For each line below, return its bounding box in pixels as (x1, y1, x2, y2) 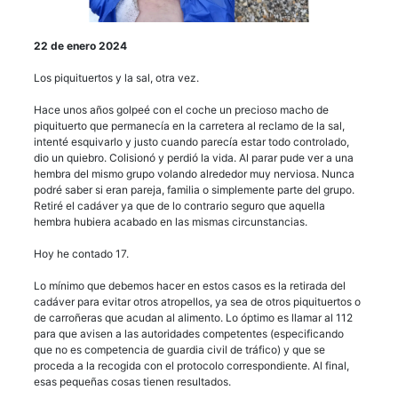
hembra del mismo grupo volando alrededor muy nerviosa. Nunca (34, 166, 354, 180)
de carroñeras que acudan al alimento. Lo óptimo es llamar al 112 (34, 310, 353, 324)
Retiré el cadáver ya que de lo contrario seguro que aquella (34, 198, 325, 212)
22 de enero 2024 (34, 38, 127, 52)
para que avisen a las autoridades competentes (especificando (34, 326, 344, 340)
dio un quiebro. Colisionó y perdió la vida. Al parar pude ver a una (34, 150, 354, 164)
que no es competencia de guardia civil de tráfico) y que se (34, 342, 325, 356)
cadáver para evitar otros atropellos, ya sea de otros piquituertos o (34, 294, 361, 308)
